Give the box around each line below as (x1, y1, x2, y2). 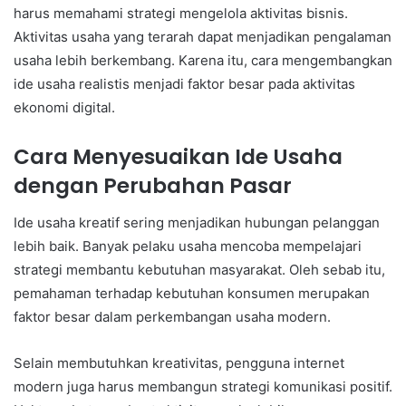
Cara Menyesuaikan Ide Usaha (14, 142, 343, 172)
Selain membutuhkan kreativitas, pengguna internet (14, 353, 344, 372)
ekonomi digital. (14, 99, 115, 117)
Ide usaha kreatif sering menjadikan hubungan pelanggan (14, 213, 380, 231)
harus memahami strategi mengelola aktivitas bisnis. (14, 5, 348, 23)
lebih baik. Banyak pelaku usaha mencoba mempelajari (14, 237, 362, 255)
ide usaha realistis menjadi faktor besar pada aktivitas (14, 75, 355, 93)
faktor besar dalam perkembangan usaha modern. (14, 307, 331, 325)
